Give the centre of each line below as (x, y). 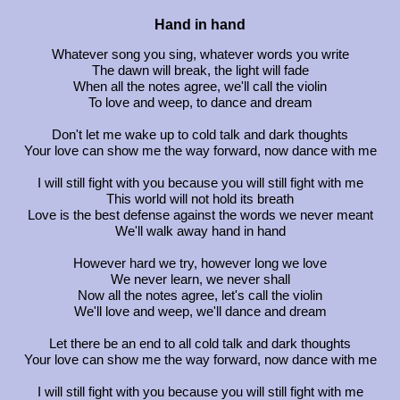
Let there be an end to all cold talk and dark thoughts (200, 343)
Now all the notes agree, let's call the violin (200, 295)
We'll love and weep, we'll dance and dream (200, 311)
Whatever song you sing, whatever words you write (200, 54)
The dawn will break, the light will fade (200, 70)
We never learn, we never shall (200, 279)
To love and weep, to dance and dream (200, 102)
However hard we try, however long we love (200, 263)
